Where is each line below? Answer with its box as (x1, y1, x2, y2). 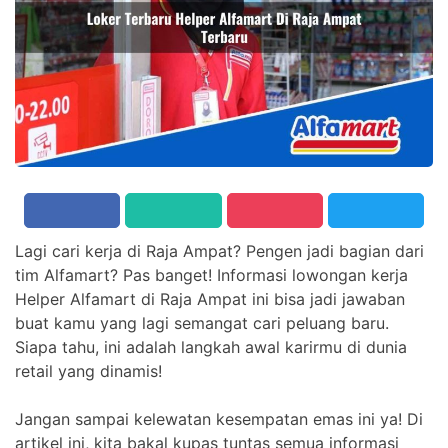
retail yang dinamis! (15, 360, 162, 381)
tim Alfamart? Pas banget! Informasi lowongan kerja (15, 264, 408, 285)
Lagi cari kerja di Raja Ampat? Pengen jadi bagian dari (15, 240, 424, 261)
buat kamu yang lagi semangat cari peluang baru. (15, 312, 389, 333)
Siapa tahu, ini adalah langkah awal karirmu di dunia (15, 336, 407, 357)
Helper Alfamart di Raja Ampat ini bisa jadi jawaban (15, 288, 405, 309)
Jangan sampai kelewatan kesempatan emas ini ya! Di (15, 408, 423, 429)
